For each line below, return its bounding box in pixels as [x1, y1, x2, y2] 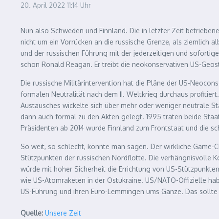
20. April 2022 [21, 1, 67, 9]
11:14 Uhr [67, 1, 91, 9]
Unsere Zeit [45, 209, 81, 217]
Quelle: [21, 209, 43, 217]
